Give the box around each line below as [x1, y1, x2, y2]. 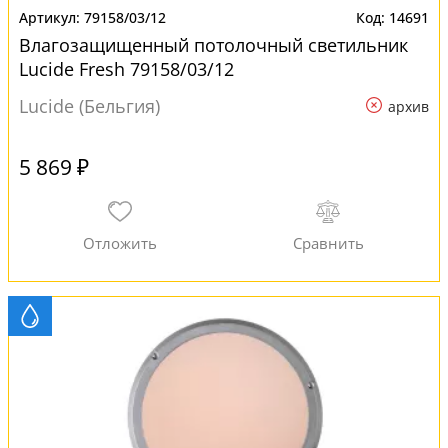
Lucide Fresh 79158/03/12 [19, 57, 234, 81]
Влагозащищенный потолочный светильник [19, 33, 408, 57]
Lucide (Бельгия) [19, 94, 160, 118]
